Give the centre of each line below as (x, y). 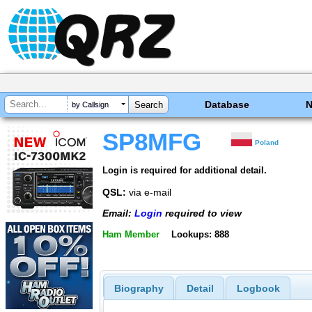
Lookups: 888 (200, 234)
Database (227, 104)
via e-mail (149, 192)
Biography (139, 289)
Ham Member (131, 234)
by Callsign (90, 105)
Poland (267, 142)
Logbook (258, 289)
